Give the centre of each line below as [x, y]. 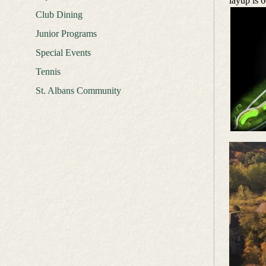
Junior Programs [66, 34]
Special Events [63, 53]
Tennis [48, 72]
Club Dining [59, 15]
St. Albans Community [78, 91]
